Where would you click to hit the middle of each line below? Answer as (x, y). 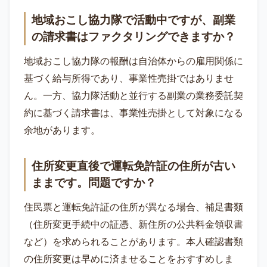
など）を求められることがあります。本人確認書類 (133, 242)
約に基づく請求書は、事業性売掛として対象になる (133, 113)
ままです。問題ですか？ (94, 183)
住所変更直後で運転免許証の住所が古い (133, 166)
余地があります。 (62, 131)
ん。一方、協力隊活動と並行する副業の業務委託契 (133, 96)
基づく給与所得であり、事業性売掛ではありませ (129, 79)
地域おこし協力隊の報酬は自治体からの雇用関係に (133, 61)
